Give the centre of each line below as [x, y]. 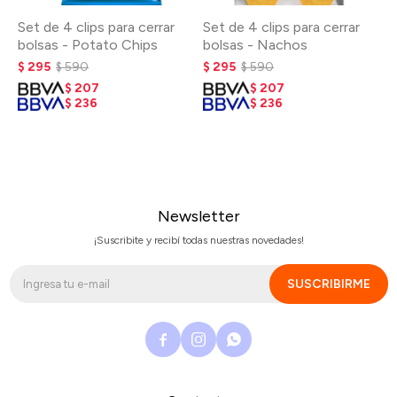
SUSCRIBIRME [329, 284]
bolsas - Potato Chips [88, 45]
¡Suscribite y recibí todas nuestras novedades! [198, 240]
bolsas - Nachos [255, 45]
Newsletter [198, 216]
